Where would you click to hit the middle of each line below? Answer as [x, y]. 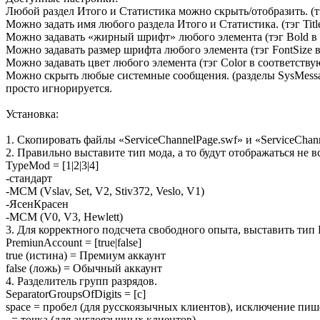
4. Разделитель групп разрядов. [81, 281]
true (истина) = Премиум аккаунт [86, 256]
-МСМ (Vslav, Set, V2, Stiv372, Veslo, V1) [105, 191]
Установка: [32, 114]
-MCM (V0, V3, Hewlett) [64, 217]
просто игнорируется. [59, 89]
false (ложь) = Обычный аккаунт [84, 269]
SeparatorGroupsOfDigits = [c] [76, 294]
